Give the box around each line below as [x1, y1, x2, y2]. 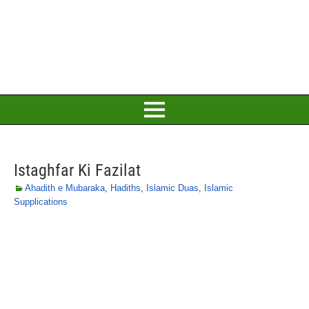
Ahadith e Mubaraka [25, 183, 105, 193]
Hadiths [110, 183, 141, 193]
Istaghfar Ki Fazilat [14, 161, 141, 180]
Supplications [14, 197, 68, 207]
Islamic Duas [146, 183, 199, 193]
